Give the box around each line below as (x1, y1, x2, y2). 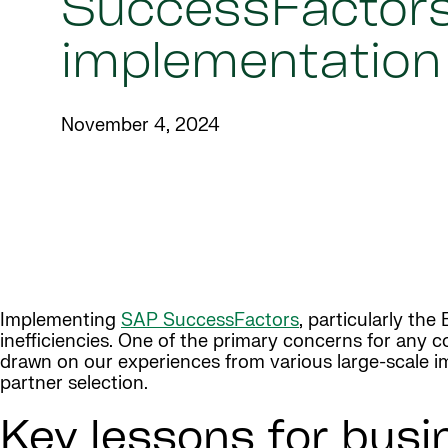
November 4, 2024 (61, 114, 220, 138)
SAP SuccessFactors (121, 308, 299, 332)
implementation (61, 41, 441, 90)
